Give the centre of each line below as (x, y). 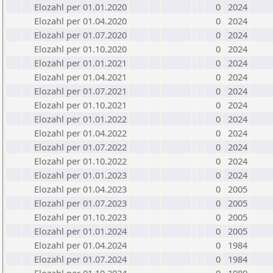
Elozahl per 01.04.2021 (80, 77)
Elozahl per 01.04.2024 (80, 245)
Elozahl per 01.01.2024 (80, 231)
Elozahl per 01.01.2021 (80, 63)
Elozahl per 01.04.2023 (80, 189)
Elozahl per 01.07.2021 (80, 91)
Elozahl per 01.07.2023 (80, 203)
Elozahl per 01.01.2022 (80, 119)
